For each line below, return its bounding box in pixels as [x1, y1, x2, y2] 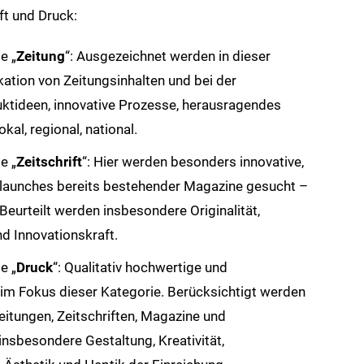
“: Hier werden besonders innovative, [81, 153, 304, 170]
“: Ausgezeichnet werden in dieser [64, 47, 271, 64]
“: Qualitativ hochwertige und [52, 258, 227, 275]
